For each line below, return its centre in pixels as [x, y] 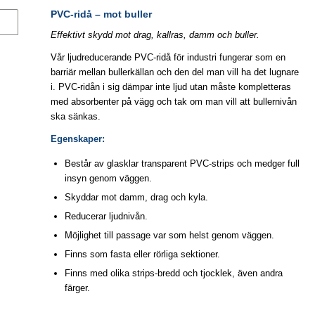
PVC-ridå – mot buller [101, 14]
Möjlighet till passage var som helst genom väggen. [169, 235]
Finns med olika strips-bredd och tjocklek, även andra [173, 273]
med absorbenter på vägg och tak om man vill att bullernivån [173, 101]
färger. [77, 288]
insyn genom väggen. [108, 178]
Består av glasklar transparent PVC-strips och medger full [182, 163]
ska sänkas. [75, 116]
